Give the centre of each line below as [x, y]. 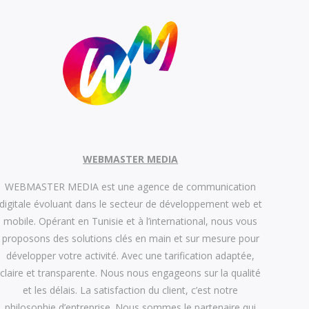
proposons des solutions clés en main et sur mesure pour [130, 238]
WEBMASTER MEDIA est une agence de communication [131, 187]
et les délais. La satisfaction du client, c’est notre [131, 290]
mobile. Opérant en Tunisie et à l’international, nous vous [131, 221]
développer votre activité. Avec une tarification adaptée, [131, 256]
